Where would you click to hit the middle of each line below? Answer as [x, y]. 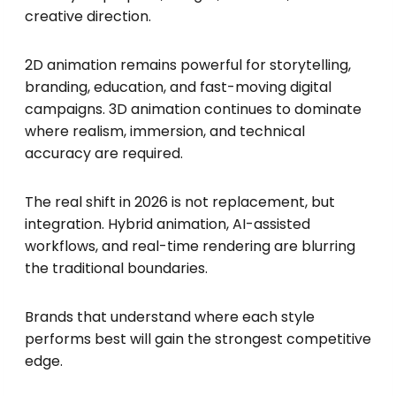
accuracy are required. [104, 154]
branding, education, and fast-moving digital [178, 88]
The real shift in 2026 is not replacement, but [180, 202]
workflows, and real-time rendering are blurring [190, 247]
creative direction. [88, 17]
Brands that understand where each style [170, 317]
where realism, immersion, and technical [165, 132]
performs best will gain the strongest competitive [198, 339]
